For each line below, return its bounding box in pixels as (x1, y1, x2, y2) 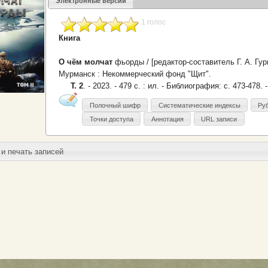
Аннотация (151, 115, 184, 123)
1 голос (141, 18, 166, 27)
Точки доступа (89, 115, 133, 123)
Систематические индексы (158, 101, 240, 109)
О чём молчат (59, 57, 113, 67)
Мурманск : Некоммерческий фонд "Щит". (59, 69, 212, 79)
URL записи (201, 115, 237, 123)
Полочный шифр (89, 101, 141, 109)
